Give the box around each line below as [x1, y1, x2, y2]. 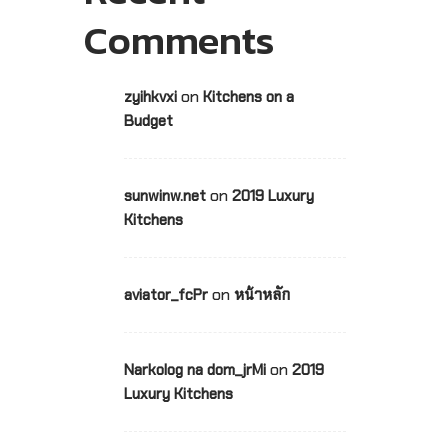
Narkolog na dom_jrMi [123, 359, 266, 380]
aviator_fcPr [123, 284, 208, 305]
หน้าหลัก [233, 284, 290, 305]
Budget [123, 110, 173, 131]
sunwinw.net [123, 185, 206, 206]
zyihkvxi [123, 86, 177, 107]
